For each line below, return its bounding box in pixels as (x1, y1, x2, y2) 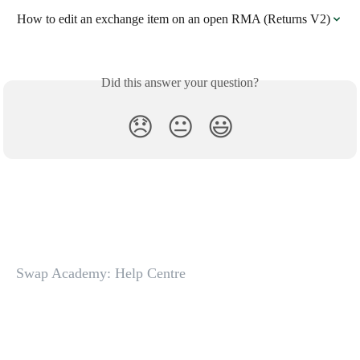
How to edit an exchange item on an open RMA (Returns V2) (17, 11, 330, 26)
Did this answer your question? (101, 75, 259, 89)
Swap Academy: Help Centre (16, 265, 186, 281)
